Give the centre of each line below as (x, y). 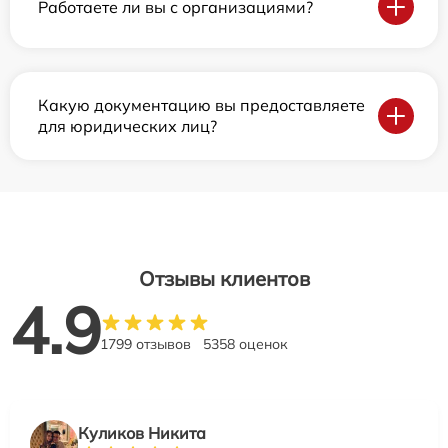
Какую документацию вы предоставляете (201, 105)
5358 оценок (245, 344)
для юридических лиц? (127, 126)
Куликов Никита (142, 433)
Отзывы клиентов (224, 279)
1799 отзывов (145, 344)
